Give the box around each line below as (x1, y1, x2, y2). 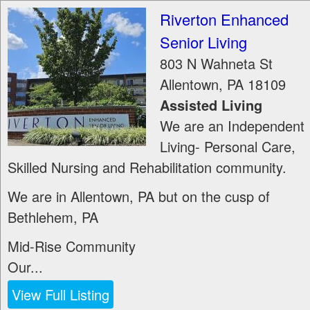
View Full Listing (12, 284, 109, 304)
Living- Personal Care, (160, 136, 295, 156)
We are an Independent (160, 116, 304, 136)
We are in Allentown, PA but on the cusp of (8, 186, 270, 206)
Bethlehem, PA (8, 207, 98, 227)
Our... (8, 257, 43, 277)
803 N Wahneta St (160, 53, 273, 73)
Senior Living (160, 31, 247, 53)
